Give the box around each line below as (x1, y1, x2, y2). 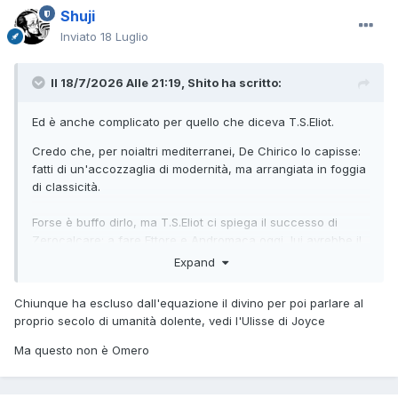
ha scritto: (219, 76, 282, 91)
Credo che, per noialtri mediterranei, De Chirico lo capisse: (32, 144, 361, 159)
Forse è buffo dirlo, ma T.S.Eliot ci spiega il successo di (32, 215, 338, 230)
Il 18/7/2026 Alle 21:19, (51, 76, 187, 91)
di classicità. (32, 179, 100, 195)
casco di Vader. (32, 251, 118, 266)
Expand (173, 254, 222, 269)
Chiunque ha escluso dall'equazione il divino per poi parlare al (14, 295, 363, 310)
